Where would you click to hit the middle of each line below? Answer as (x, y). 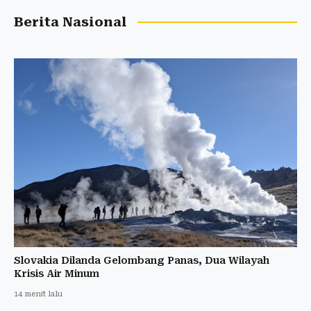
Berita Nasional (70, 22)
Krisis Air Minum (57, 273)
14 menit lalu (38, 294)
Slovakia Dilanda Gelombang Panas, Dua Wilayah (142, 260)
